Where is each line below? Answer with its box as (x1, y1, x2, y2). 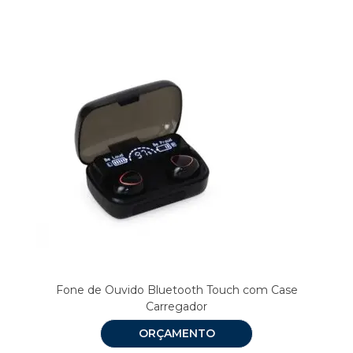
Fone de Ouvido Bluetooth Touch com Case (55, 282, 298, 297)
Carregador (146, 299, 207, 314)
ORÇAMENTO (138, 325, 215, 340)
